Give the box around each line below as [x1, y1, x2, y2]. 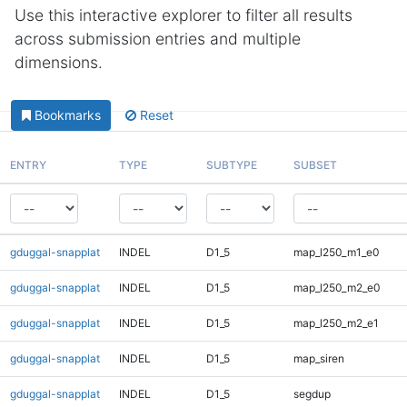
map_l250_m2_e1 [293, 315, 379, 330]
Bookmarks [34, 107, 101, 124]
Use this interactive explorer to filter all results [15, 5, 352, 25]
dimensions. [15, 53, 103, 72]
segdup [293, 386, 331, 401]
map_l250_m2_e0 [293, 280, 381, 294]
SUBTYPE [205, 157, 257, 172]
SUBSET [293, 157, 337, 172]
